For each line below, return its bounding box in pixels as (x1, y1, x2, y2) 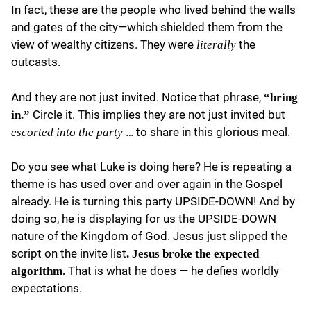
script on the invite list (11, 246, 126, 261)
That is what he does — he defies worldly (65, 264, 279, 278)
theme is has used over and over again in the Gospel (11, 177, 283, 192)
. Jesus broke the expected (126, 247, 259, 261)
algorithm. (11, 264, 65, 278)
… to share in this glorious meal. (123, 124, 290, 139)
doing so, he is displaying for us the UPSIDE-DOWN (11, 212, 276, 226)
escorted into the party (11, 125, 123, 139)
